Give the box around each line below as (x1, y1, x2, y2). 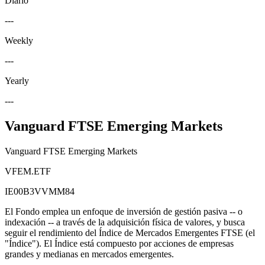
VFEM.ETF (5, 166, 51, 177)
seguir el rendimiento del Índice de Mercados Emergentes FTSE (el (5, 228, 255, 238)
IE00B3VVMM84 (5, 186, 75, 197)
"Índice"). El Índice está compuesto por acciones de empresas (5, 238, 234, 249)
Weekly (5, 35, 33, 46)
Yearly (5, 76, 29, 86)
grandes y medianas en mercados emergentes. (5, 249, 174, 260)
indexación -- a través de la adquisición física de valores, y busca (5, 217, 245, 228)
